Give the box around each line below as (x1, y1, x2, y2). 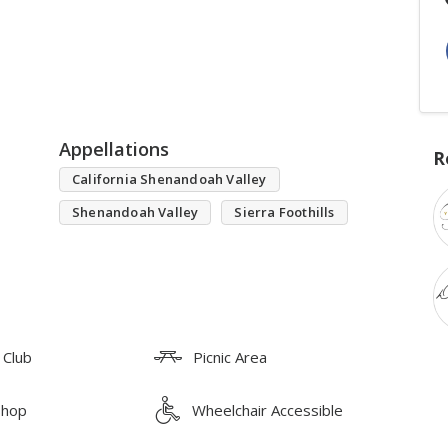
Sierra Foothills (234, 202, 335, 221)
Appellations (59, 136, 169, 161)
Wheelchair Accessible (192, 399, 344, 420)
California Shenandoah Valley (72, 169, 267, 188)
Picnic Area (193, 346, 268, 367)
